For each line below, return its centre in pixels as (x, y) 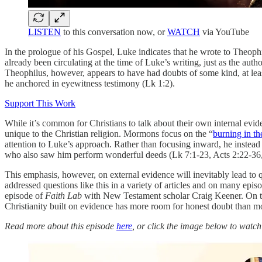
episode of (25, 195)
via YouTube (225, 32)
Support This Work (40, 103)
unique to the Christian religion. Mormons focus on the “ (109, 133)
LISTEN (44, 32)
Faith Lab (63, 195)
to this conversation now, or (114, 32)
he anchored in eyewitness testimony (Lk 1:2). (90, 83)
